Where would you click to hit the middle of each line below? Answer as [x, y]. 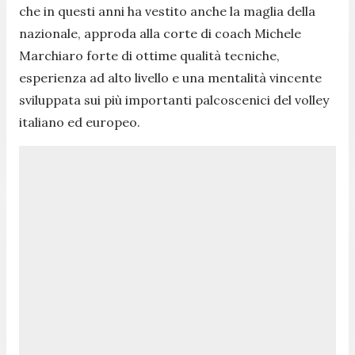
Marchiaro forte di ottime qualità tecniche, [149, 55]
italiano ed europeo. [80, 122]
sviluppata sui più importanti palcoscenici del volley [174, 99]
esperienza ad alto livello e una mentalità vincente [170, 77]
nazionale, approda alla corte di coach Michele [160, 33]
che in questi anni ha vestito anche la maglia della [167, 11]
